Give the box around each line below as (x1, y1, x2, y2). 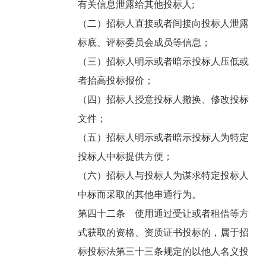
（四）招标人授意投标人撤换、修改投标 (78, 94, 249, 105)
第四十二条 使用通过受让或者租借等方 (78, 208, 249, 219)
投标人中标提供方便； (78, 151, 176, 162)
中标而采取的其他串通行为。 (78, 189, 204, 200)
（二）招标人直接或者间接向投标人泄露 (78, 18, 249, 29)
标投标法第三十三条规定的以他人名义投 (78, 246, 249, 257)
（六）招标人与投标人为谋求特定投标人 (78, 170, 249, 181)
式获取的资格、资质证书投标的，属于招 (78, 227, 249, 238)
